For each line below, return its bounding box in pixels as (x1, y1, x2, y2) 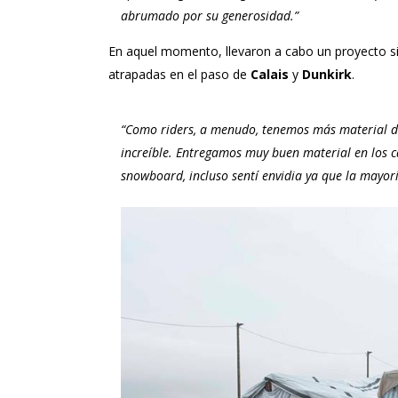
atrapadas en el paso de (108, 66, 251, 83)
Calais (251, 66, 289, 83)
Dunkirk (302, 66, 352, 83)
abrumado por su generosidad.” (121, 7, 298, 24)
